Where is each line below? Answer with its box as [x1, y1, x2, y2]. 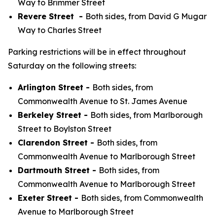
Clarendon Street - [18, 138, 97, 147]
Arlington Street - [18, 82, 92, 92]
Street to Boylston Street [18, 124, 111, 134]
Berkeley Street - [18, 110, 90, 120]
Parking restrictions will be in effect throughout [8, 47, 186, 57]
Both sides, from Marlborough [90, 110, 203, 120]
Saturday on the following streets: [8, 61, 136, 71]
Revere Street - [18, 11, 85, 21]
